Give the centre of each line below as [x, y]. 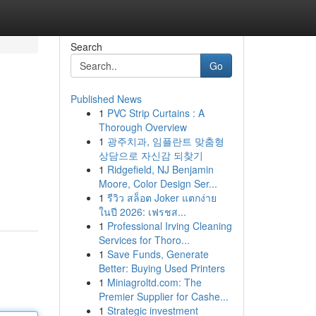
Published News [106, 99]
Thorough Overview [142, 127]
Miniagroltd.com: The [154, 282]
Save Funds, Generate [158, 254]
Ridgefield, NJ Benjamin [160, 169]
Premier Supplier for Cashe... [163, 296]
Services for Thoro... [144, 240]
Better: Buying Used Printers [162, 268]
